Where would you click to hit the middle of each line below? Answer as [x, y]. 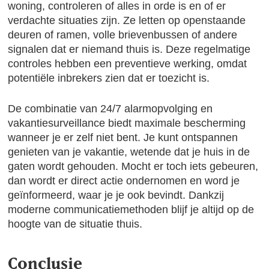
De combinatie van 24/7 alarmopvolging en [110, 109]
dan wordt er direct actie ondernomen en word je [124, 181]
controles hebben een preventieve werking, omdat [128, 64]
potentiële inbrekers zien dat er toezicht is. [109, 78]
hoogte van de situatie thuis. [75, 224]
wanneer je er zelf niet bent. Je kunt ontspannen [123, 138]
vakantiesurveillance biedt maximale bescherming [127, 123]
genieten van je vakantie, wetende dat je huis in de [129, 152]
